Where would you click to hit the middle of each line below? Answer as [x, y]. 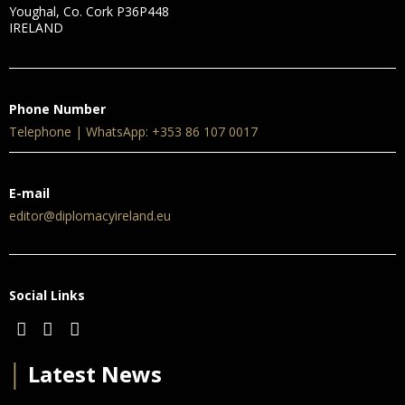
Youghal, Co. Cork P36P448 [89, 11]
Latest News [92, 373]
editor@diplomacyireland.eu [90, 215]
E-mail [29, 193]
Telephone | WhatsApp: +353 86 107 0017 [133, 131]
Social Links [47, 295]
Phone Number [57, 108]
